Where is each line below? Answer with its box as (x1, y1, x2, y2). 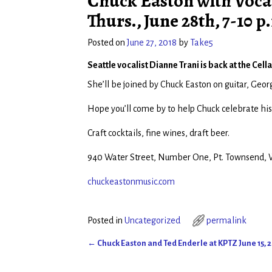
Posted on (87, 38, 127, 48)
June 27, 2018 (127, 38, 177, 48)
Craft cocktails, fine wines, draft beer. (87, 128, 229, 138)
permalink (206, 216, 246, 226)
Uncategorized (124, 216, 180, 226)
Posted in (87, 216, 123, 226)
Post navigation (87, 249, 170, 262)
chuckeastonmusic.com (87, 177, 175, 187)
